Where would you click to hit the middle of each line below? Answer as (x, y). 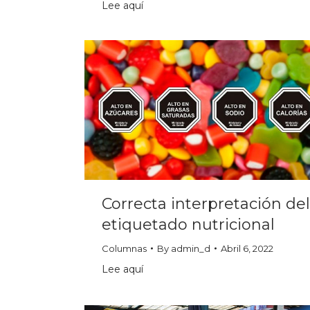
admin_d (191, 249)
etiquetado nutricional (188, 225)
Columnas (124, 249)
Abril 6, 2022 (247, 249)
